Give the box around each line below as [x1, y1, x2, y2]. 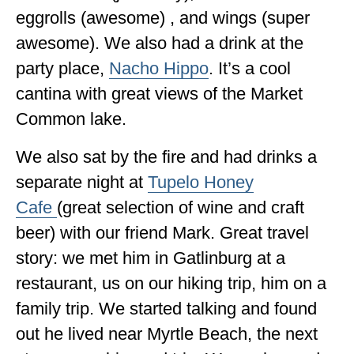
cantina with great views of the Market [16, 83, 303, 104]
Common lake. [16, 108, 126, 129]
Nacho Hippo [109, 58, 209, 78]
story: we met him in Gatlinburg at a [16, 247, 285, 268]
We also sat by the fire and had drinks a [16, 146, 317, 167]
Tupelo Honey [148, 171, 254, 192]
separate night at [16, 171, 148, 192]
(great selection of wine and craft [57, 197, 304, 217]
